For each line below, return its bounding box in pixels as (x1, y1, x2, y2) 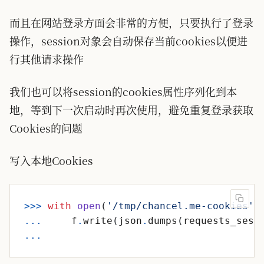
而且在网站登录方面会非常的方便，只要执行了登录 (9, 15, 253, 30)
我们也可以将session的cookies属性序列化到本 (9, 84, 237, 99)
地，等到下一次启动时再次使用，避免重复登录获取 (9, 102, 253, 117)
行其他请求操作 (9, 51, 84, 67)
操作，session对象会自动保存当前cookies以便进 (9, 33, 247, 48)
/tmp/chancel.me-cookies (113, 200, 248, 212)
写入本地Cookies (9, 153, 93, 168)
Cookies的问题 (9, 120, 82, 136)
